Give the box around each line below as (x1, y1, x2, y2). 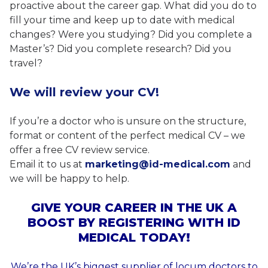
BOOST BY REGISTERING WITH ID (28, 215, 240, 230)
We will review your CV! (10, 85, 159, 100)
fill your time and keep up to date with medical (10, 14, 235, 26)
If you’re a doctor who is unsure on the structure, (10, 115, 246, 127)
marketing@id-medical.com (85, 159, 230, 170)
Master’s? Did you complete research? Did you (10, 43, 232, 55)
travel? (10, 57, 42, 69)
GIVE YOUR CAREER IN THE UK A (31, 200, 237, 215)
